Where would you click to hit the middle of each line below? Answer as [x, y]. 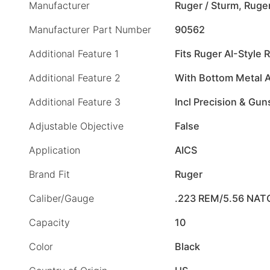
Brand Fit [49, 174]
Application [55, 150]
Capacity [49, 223]
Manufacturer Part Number [90, 30]
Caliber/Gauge [61, 199]
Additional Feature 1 [74, 54]
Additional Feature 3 [75, 102]
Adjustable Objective [76, 126]
